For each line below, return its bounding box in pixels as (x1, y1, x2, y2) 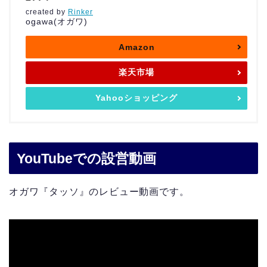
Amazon (118, 42, 155, 52)
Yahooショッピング (95, 92, 178, 103)
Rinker (68, 7, 93, 16)
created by (26, 7, 68, 16)
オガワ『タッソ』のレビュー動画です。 (9, 186, 190, 197)
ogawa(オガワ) (26, 16, 88, 26)
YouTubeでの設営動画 (17, 150, 156, 166)
